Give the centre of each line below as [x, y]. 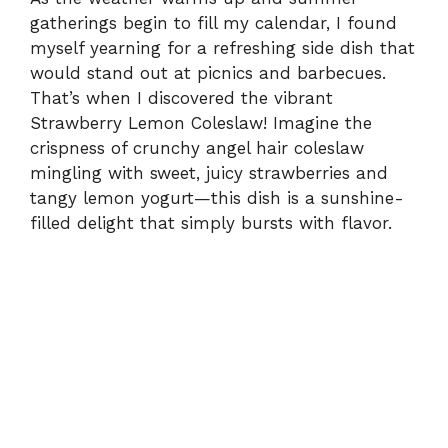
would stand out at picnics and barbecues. [208, 73]
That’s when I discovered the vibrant [181, 98]
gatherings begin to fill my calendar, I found [213, 23]
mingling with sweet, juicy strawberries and [209, 173]
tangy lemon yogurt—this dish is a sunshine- [217, 198]
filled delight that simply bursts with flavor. [211, 223]
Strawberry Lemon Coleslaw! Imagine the [201, 123]
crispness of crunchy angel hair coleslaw [197, 148]
